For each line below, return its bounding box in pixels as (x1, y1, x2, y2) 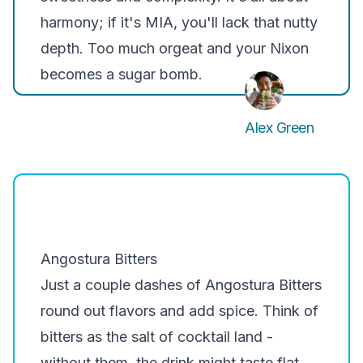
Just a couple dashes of (41, 276, 205, 293)
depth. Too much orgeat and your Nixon (41, 40, 309, 57)
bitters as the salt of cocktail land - (41, 328, 273, 345)
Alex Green (245, 119, 314, 136)
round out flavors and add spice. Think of (41, 302, 318, 319)
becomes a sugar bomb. (41, 66, 203, 83)
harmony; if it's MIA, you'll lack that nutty (41, 14, 318, 31)
